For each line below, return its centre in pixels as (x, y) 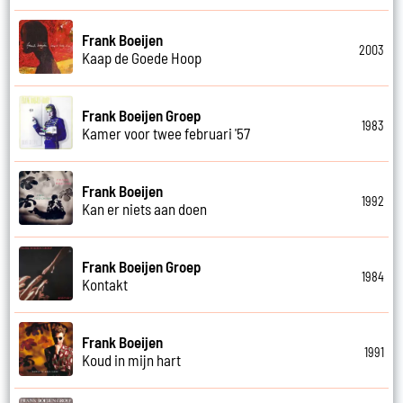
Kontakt (105, 284)
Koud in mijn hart (132, 359)
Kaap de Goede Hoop (142, 57)
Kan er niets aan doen (145, 208)
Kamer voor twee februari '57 (166, 133)
